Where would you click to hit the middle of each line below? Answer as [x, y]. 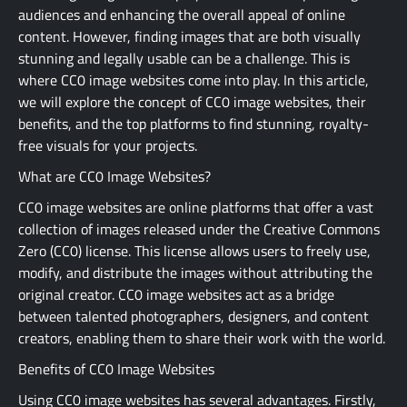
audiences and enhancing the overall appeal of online [182, 14]
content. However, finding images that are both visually [189, 36]
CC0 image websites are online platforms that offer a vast [196, 207]
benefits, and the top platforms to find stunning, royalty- [194, 123]
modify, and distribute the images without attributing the [195, 272]
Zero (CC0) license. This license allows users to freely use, [194, 250]
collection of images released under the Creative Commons [199, 228]
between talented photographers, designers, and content [194, 316]
